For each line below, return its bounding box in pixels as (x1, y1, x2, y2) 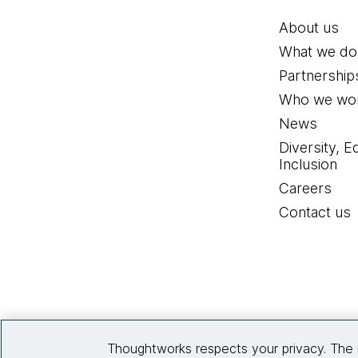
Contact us (279, 204, 352, 221)
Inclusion (279, 156, 338, 173)
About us (279, 19, 340, 37)
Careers (279, 180, 332, 197)
